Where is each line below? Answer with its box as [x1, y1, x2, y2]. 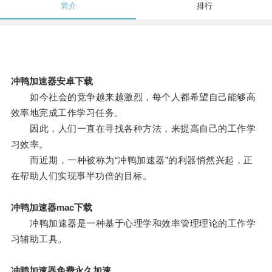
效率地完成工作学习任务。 [10, 107, 124, 118]
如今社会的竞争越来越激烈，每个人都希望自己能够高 [10, 92, 256, 103]
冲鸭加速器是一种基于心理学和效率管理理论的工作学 [10, 218, 256, 229]
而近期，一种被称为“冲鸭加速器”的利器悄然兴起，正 [10, 155, 253, 166]
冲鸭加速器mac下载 [10, 202, 92, 213]
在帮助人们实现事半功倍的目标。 [10, 171, 152, 182]
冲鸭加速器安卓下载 [10, 76, 93, 87]
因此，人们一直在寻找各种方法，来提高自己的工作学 [10, 123, 256, 134]
